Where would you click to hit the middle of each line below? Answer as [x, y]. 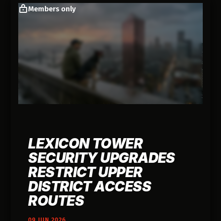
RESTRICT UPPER [85, 172]
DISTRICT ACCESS [90, 187]
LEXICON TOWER [86, 144]
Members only [52, 9]
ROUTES [56, 201]
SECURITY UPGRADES [102, 158]
